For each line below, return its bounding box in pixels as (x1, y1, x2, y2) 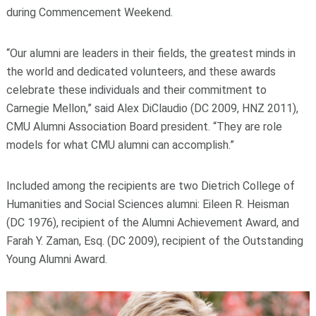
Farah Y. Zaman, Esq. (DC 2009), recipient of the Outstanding (6, 234, 303, 248)
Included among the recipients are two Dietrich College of (6, 179, 295, 193)
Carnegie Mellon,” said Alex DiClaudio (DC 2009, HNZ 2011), (6, 102, 298, 116)
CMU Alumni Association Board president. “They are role (6, 120, 282, 134)
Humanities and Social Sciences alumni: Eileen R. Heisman (6, 197, 289, 212)
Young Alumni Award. (6, 253, 107, 267)
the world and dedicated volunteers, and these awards (6, 65, 276, 79)
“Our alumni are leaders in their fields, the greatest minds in (6, 47, 296, 61)
